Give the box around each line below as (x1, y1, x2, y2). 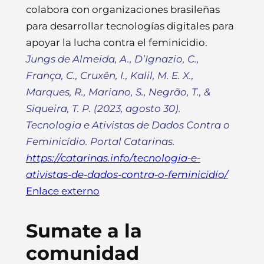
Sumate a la (25, 219, 142, 242)
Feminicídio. (25, 135, 90, 147)
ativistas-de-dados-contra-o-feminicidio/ (25, 168, 228, 180)
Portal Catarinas (90, 135, 173, 147)
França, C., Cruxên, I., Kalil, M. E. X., (25, 69, 194, 81)
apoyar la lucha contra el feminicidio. (25, 36, 207, 48)
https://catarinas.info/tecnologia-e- (25, 151, 200, 164)
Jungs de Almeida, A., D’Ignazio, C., (25, 52, 199, 65)
